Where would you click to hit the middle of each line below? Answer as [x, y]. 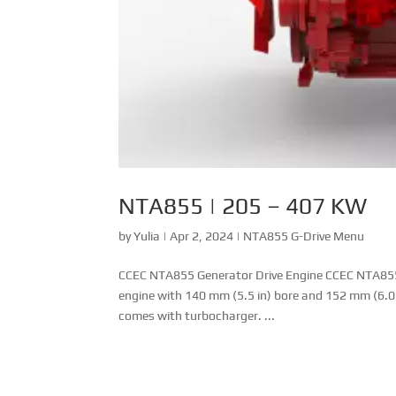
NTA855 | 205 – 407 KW [243, 206]
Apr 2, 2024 [202, 236]
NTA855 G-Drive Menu [304, 236]
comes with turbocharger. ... [197, 315]
